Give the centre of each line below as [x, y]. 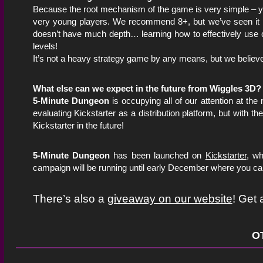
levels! [45, 46]
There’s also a [70, 198]
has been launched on [158, 155]
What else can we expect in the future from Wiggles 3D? [147, 88]
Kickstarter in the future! [78, 125]
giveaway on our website [170, 198]
